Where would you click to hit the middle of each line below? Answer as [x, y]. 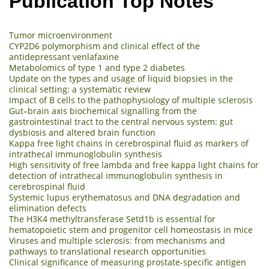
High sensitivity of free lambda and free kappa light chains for [134, 165]
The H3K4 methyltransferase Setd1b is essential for [112, 219]
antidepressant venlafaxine [64, 56]
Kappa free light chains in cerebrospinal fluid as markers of [129, 143]
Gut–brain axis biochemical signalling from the [103, 110]
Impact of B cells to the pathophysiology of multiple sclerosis [131, 100]
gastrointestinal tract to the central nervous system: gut [121, 121]
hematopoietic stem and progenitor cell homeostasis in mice [131, 229]
